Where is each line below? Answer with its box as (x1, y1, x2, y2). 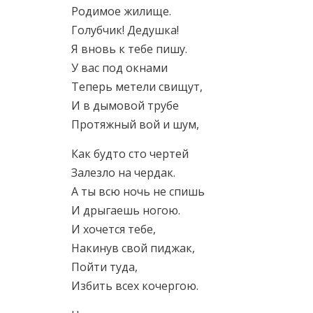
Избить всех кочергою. (71, 278, 198, 293)
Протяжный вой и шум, (71, 117, 199, 132)
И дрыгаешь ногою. (71, 203, 180, 218)
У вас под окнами (71, 60, 168, 75)
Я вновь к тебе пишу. (71, 41, 187, 57)
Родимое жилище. (71, 3, 171, 19)
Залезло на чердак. (71, 165, 175, 180)
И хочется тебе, (71, 221, 156, 237)
